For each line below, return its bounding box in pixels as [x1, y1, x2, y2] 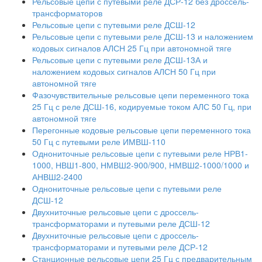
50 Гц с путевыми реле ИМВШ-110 [32, 135, 166, 147]
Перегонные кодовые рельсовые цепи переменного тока [32, 123, 251, 136]
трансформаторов [32, 6, 102, 19]
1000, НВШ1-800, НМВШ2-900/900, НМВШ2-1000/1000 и [32, 158, 249, 171]
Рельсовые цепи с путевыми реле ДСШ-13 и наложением [32, 30, 253, 42]
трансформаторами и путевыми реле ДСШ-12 [32, 217, 210, 229]
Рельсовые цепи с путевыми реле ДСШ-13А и [32, 53, 208, 65]
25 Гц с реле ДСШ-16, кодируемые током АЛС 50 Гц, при [32, 100, 251, 112]
